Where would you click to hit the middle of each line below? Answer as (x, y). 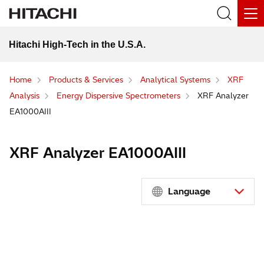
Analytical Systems (175, 80)
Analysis (24, 95)
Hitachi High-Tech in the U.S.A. (77, 44)
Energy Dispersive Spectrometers (118, 95)
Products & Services (86, 80)
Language (189, 191)
